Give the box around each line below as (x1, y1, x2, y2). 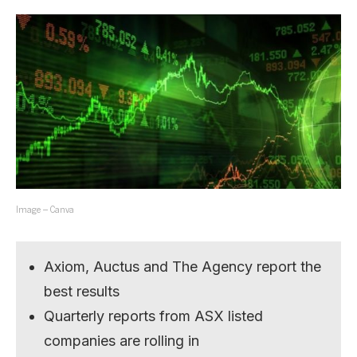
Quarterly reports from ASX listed (44, 307, 264, 324)
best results (44, 282, 120, 300)
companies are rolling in (44, 331, 200, 349)
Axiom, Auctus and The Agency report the (44, 257, 322, 275)
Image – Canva (16, 200, 74, 217)
